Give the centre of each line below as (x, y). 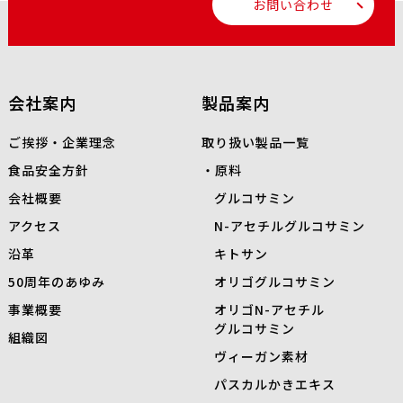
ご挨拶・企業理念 (62, 143)
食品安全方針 (48, 170)
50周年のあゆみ (56, 282)
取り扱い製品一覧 (255, 143)
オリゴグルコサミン (275, 282)
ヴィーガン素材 (261, 357)
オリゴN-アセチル (269, 310)
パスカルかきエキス (275, 385)
